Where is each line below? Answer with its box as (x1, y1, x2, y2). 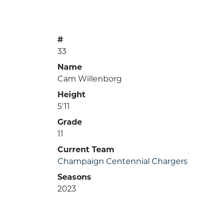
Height (57, 90, 85, 100)
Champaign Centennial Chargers (57, 157, 188, 166)
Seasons (57, 172, 91, 182)
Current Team (57, 145, 114, 155)
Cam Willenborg (57, 74, 122, 84)
